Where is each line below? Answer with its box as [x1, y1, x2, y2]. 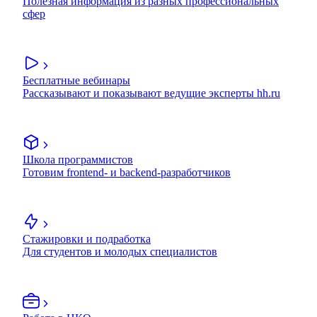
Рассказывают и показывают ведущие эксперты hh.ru [23, 87, 280, 100]
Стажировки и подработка [23, 233, 151, 246]
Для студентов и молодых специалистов [23, 246, 217, 258]
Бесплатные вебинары [23, 74, 130, 87]
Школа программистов [23, 154, 133, 166]
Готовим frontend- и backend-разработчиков [23, 166, 231, 179]
